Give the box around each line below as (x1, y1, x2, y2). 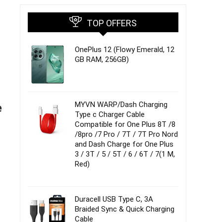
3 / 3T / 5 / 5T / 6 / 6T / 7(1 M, (75, 150, 175, 159)
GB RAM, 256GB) (75, 55, 129, 64)
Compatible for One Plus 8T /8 (75, 120, 175, 129)
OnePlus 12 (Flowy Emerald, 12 (75, 45, 174, 54)
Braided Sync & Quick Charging (75, 205, 174, 214)
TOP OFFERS (87, 18, 137, 28)
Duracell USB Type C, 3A (75, 195, 153, 204)
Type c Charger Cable (75, 110, 145, 119)
